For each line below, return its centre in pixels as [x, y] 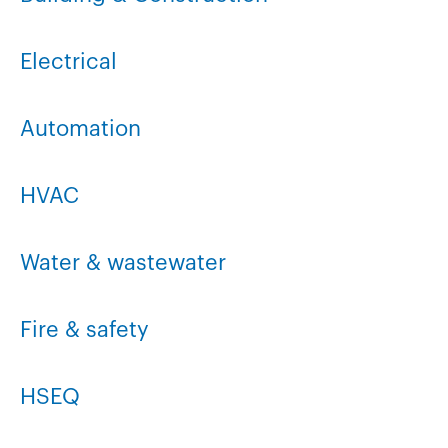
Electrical [68, 62]
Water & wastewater [123, 263]
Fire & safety [84, 330]
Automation [80, 129]
